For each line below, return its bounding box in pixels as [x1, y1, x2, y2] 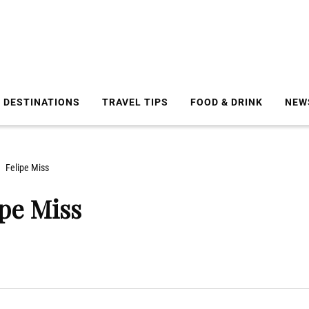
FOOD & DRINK [190, 97, 263, 108]
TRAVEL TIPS [102, 97, 169, 108]
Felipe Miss [5, 162, 49, 173]
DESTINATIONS [3, 97, 81, 108]
